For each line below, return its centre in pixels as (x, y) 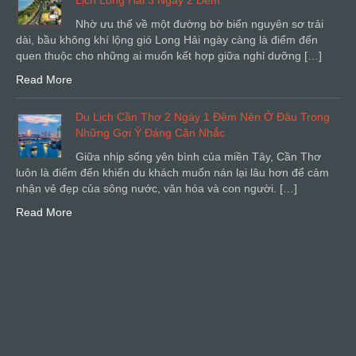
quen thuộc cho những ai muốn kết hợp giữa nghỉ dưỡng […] (169, 56)
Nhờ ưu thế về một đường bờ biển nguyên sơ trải (199, 24)
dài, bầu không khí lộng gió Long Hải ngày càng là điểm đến (167, 40)
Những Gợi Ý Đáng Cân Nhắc (150, 133)
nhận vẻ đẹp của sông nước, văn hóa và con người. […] (157, 189)
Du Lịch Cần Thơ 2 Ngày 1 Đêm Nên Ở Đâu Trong (203, 117)
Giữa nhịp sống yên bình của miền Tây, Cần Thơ (198, 157)
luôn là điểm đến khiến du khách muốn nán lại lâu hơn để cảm (172, 173)
